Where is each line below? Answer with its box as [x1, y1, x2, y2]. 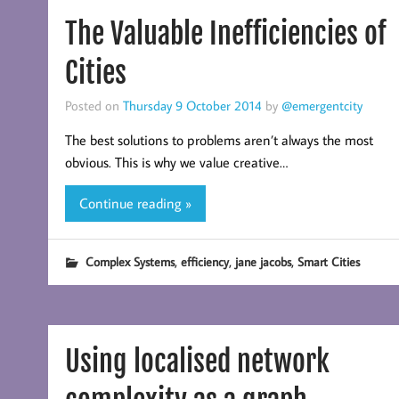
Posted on [64, 96, 123, 115]
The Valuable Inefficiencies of [64, 16, 387, 53]
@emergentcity [281, 96, 362, 115]
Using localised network [64, 344, 330, 380]
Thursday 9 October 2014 [122, 96, 262, 115]
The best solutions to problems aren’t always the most [64, 130, 373, 149]
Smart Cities [297, 253, 360, 271]
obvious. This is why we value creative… [64, 152, 288, 171]
